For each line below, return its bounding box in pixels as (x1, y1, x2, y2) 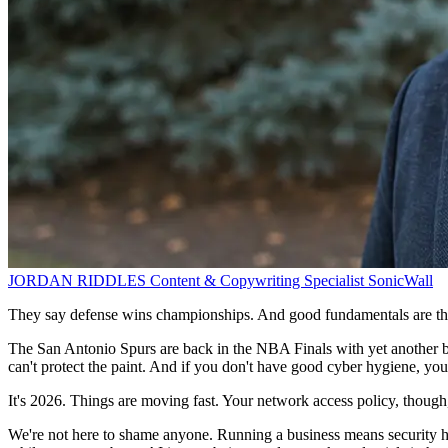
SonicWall (368, 272, 433, 290)
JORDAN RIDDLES (8, 272, 150, 290)
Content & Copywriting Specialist (150, 272, 364, 290)
